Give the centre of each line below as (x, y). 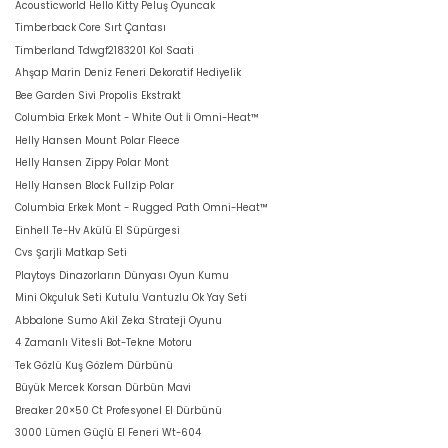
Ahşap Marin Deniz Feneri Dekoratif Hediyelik (128, 73)
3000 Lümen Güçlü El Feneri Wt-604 (108, 433)
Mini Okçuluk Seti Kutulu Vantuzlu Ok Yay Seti (131, 298)
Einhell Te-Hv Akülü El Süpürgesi (97, 230)
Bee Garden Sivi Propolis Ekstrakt (98, 95)
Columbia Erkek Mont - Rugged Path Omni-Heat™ (141, 208)
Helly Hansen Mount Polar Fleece (97, 140)
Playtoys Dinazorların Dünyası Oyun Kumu (122, 275)
